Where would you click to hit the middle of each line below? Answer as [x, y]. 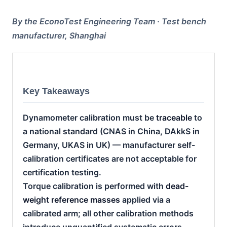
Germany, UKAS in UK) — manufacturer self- [109, 145]
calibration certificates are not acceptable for [110, 158]
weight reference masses [71, 199]
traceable [174, 117]
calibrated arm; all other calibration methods [108, 213]
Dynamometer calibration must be [89, 117]
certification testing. [62, 172]
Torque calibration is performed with [94, 186]
